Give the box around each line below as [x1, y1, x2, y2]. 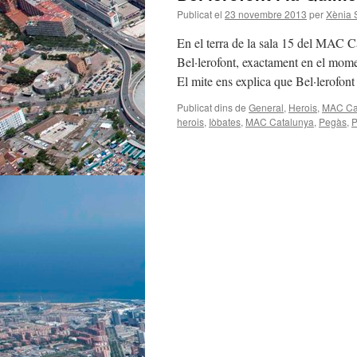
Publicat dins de [177, 100, 246, 114]
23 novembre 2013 [225, 7, 307, 21]
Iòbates [209, 115, 241, 128]
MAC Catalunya [245, 115, 314, 128]
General [249, 100, 284, 114]
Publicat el [177, 7, 222, 21]
